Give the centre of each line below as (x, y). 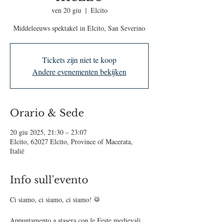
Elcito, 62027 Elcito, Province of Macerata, (71, 141)
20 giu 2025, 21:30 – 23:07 (48, 132)
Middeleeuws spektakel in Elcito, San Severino (79, 28)
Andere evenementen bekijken (79, 72)
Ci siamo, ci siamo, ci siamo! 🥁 (57, 199)
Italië (17, 151)
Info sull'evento (49, 180)
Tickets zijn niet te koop (79, 60)
